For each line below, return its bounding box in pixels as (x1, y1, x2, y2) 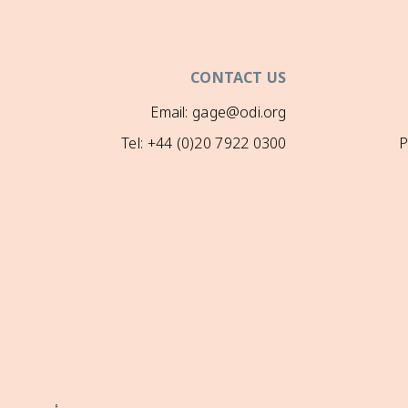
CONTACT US (190, 63, 287, 94)
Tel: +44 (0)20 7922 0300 (121, 128, 287, 159)
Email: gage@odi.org (150, 97, 287, 128)
